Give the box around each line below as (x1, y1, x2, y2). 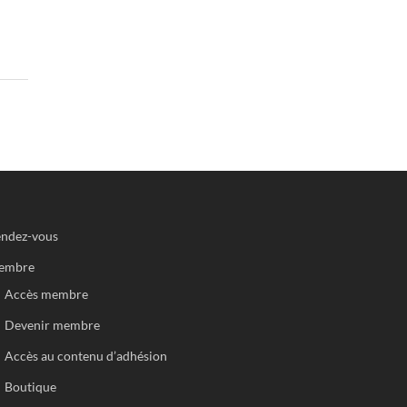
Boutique (5, 379, 57, 394)
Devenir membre (5, 317, 101, 333)
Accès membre (5, 286, 89, 302)
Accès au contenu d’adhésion (5, 348, 168, 363)
